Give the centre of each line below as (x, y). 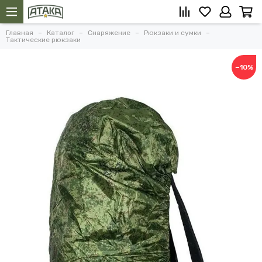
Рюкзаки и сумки (173, 33)
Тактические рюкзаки (43, 40)
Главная (20, 33)
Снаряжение (109, 33)
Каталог (61, 33)
